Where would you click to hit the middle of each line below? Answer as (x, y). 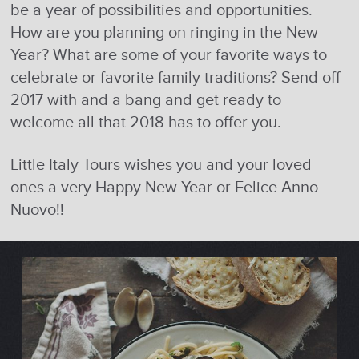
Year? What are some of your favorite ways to (169, 55)
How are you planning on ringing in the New (165, 32)
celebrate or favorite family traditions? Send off (176, 77)
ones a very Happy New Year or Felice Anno (165, 187)
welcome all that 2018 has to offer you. (146, 122)
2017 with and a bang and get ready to (146, 100)
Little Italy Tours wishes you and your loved (161, 165)
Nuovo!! (38, 210)
